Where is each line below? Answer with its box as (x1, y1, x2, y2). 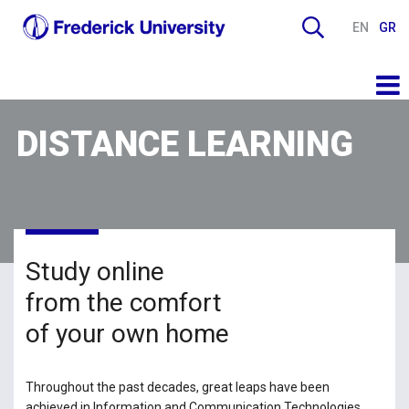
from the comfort (25, 288, 222, 319)
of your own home (25, 319, 229, 350)
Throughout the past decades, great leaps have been (25, 379, 330, 394)
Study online (25, 257, 164, 288)
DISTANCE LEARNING (16, 123, 353, 164)
